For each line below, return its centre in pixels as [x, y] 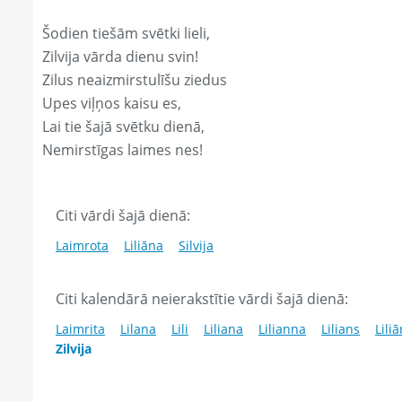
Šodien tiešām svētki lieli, [126, 34]
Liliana [223, 329]
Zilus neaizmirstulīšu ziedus [135, 80]
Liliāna [144, 246]
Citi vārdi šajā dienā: [123, 216]
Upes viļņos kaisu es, [112, 104]
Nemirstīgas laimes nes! [122, 150]
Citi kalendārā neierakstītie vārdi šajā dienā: [202, 299]
